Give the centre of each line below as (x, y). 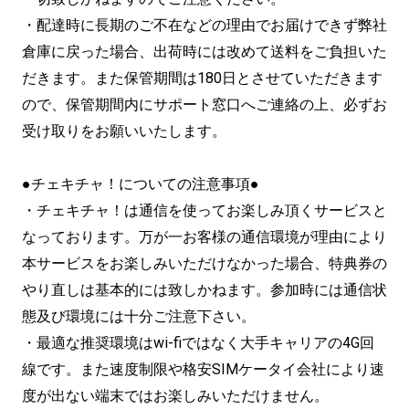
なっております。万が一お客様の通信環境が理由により (204, 236)
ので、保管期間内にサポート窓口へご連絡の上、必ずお (204, 104)
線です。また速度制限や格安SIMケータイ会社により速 (203, 369)
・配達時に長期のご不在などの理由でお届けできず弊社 (204, 25)
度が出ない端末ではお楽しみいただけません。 (175, 395)
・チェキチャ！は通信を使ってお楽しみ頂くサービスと (204, 210)
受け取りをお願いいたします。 (124, 131)
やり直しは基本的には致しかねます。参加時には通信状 (204, 289)
